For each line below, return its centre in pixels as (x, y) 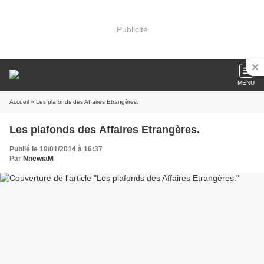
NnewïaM (38, 159)
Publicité (132, 29)
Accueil (19, 102)
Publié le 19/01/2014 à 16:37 (56, 149)
